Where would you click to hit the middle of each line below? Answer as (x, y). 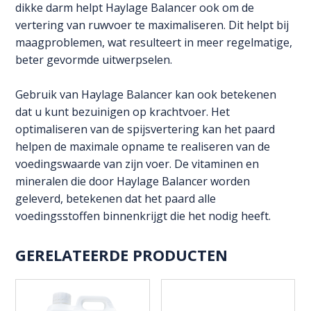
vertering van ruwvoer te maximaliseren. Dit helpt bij (152, 25)
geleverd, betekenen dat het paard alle (116, 199)
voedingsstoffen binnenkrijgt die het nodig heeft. (143, 216)
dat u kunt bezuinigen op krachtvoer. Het (123, 112)
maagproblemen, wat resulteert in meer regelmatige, (154, 43)
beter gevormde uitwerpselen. (94, 60)
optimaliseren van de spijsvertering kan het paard (145, 129)
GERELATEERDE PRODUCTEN (122, 255)
